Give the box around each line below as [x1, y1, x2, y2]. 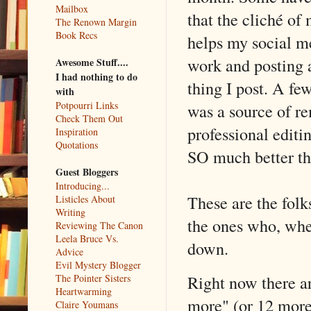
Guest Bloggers [56, 164, 118, 179]
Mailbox [56, 1, 88, 15]
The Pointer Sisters [56, 271, 131, 285]
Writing [56, 205, 85, 219]
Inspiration [56, 124, 98, 138]
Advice [56, 244, 83, 258]
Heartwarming [56, 284, 112, 298]
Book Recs [56, 28, 97, 42]
